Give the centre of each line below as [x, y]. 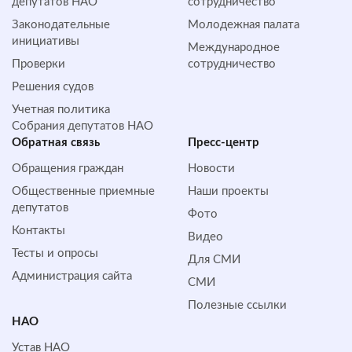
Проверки [38, 64]
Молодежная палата [244, 25]
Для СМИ [214, 260]
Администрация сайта [72, 277]
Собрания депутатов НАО [82, 126]
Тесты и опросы [55, 254]
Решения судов [53, 87]
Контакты [38, 231]
